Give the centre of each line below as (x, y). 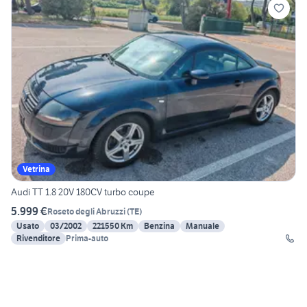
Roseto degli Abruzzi (86, 211)
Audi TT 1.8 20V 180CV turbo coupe (83, 192)
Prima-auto (87, 238)
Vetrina (36, 169)
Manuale (202, 226)
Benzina (159, 226)
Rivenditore (38, 238)
